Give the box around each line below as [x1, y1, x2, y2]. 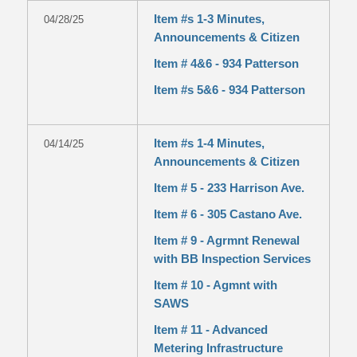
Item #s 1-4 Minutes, [153, 136, 265, 150]
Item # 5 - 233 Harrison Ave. [153, 181, 304, 194]
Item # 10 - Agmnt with [153, 278, 277, 292]
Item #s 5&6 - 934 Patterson [153, 83, 305, 96]
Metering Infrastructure [153, 341, 283, 355]
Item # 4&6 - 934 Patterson [153, 57, 299, 70]
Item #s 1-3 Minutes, [153, 12, 265, 25]
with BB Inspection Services [153, 252, 311, 265]
